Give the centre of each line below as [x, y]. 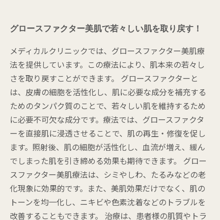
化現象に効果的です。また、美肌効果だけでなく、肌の [108, 188]
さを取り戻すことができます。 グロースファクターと [104, 78]
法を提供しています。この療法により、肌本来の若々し [107, 64]
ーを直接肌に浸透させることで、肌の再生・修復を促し [108, 133]
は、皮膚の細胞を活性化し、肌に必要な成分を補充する [108, 92]
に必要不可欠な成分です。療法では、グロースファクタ [107, 119]
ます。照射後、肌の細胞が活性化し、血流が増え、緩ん [108, 147]
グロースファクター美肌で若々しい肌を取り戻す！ [106, 29]
